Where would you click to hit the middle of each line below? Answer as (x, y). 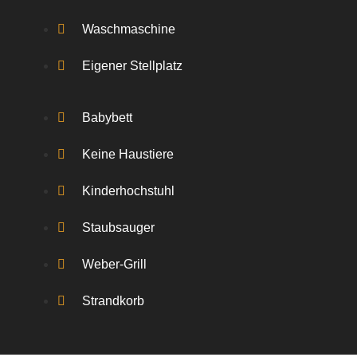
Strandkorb (114, 301)
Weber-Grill (115, 264)
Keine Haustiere (128, 154)
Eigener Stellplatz (133, 66)
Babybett (108, 118)
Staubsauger (119, 228)
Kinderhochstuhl (129, 191)
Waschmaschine (129, 29)
